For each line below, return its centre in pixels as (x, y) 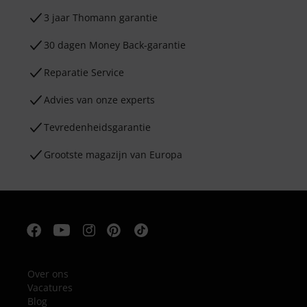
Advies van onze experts (99, 100)
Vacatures (50, 287)
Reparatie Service (84, 72)
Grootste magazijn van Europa (113, 155)
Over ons (48, 274)
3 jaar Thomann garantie (101, 17)
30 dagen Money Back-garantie (115, 45)
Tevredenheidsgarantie (97, 127)
